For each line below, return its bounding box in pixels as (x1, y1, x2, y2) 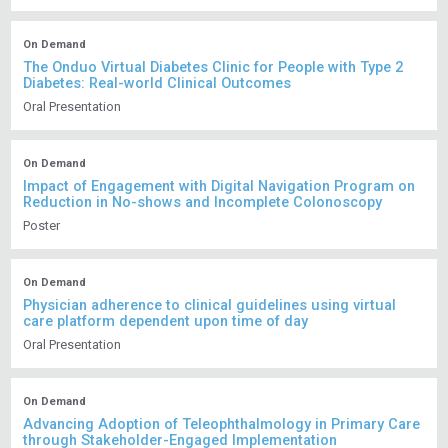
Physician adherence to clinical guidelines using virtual (23, 297, 397, 315)
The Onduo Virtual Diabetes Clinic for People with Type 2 (23, 59, 404, 77)
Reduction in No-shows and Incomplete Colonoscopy (23, 194, 383, 212)
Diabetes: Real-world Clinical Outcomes (23, 75, 292, 93)
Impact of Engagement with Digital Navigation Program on (23, 178, 416, 196)
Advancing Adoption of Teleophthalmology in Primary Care (23, 416, 421, 434)
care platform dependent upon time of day (23, 313, 309, 331)
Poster (23, 218, 61, 234)
